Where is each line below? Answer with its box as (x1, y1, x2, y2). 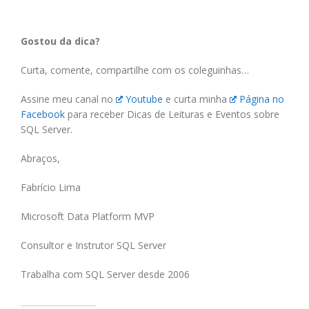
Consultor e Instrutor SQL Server (21, 238, 166, 252)
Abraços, (21, 151, 60, 165)
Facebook (21, 107, 65, 121)
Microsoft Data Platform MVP (21, 209, 154, 223)
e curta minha (163, 92, 230, 106)
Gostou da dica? (21, 34, 100, 48)
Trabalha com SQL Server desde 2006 (21, 267, 190, 281)
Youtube (126, 92, 163, 106)
